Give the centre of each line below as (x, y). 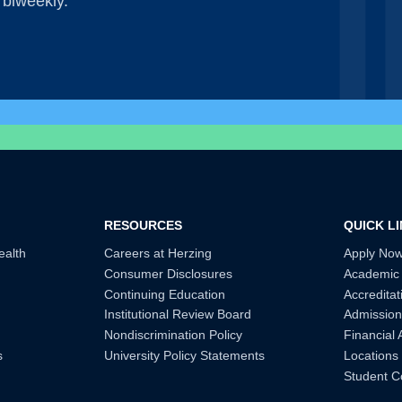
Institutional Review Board (178, 315)
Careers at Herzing (158, 253)
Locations (371, 355)
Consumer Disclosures (169, 273)
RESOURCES (144, 226)
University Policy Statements (185, 355)
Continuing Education (165, 294)
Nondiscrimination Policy (174, 335)
